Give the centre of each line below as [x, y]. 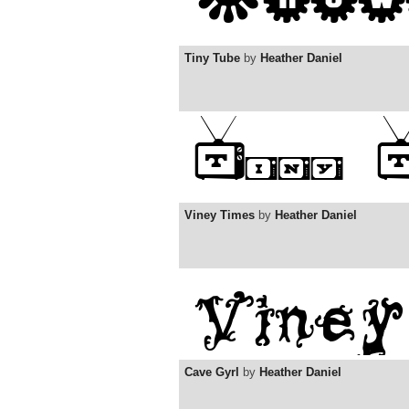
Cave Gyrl [212, 372]
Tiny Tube [212, 58]
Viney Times [220, 215]
